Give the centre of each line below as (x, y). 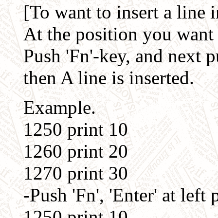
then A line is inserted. (99, 78)
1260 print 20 (66, 151)
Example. (50, 107)
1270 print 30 (66, 173)
